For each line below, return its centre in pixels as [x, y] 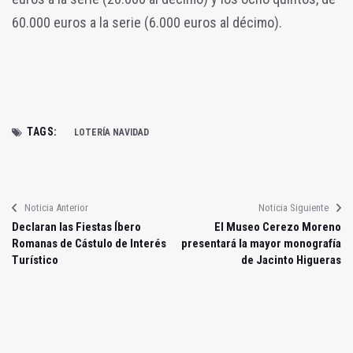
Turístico [35, 260]
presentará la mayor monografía [261, 244]
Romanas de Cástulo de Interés [89, 244]
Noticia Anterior [56, 208]
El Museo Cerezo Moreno [278, 227]
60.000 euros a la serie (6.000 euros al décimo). [147, 23]
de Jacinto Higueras [291, 260]
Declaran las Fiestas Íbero [76, 227]
